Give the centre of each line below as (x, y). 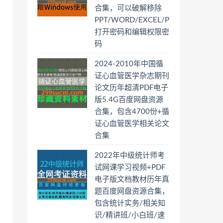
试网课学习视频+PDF (130, 167)
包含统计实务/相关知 (130, 203)
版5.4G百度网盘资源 (129, 100)
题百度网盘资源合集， (132, 191)
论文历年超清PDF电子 (131, 88)
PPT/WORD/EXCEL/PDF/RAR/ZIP (152, 20)
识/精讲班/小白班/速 (130, 215)
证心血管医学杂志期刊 (132, 76)
